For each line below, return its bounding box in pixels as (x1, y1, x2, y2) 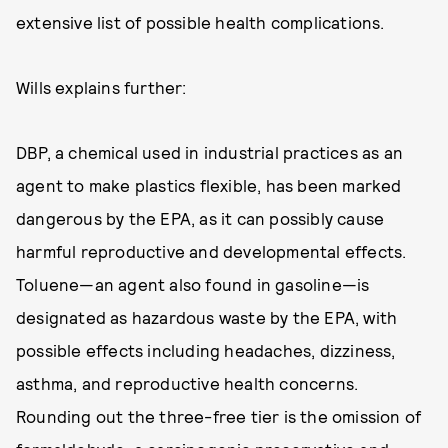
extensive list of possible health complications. (16, 12, 385, 32)
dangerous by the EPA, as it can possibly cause (16, 208, 385, 228)
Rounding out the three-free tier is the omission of (16, 406, 422, 426)
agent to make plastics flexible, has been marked (16, 175, 402, 195)
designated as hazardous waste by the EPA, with (16, 307, 398, 327)
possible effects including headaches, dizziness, (16, 340, 396, 360)
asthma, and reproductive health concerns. (16, 373, 359, 393)
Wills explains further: (16, 77, 187, 97)
